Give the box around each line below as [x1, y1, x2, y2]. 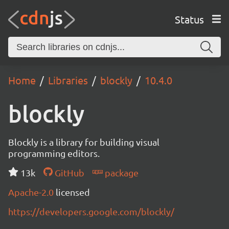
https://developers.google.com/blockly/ [8, 206, 174, 217]
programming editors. [8, 148, 100, 158]
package [102, 167, 139, 178]
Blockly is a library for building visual [8, 136, 159, 147]
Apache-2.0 [8, 187, 56, 197]
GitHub [52, 167, 84, 178]
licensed [56, 187, 90, 197]
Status [174, 12, 204, 26]
